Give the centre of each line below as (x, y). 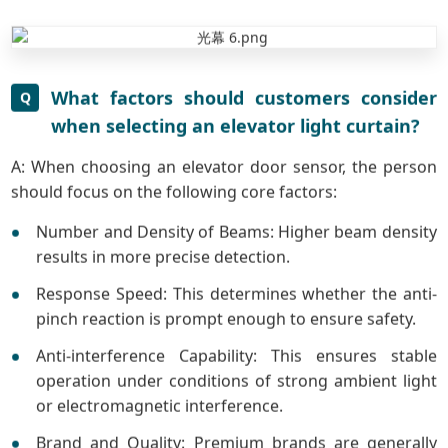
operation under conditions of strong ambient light (236, 380)
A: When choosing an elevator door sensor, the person (224, 166)
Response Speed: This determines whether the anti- (236, 293)
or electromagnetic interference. (160, 405)
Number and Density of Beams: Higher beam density (236, 231)
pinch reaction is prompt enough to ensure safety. (226, 318)
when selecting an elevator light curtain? (236, 125)
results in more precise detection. (163, 256)
